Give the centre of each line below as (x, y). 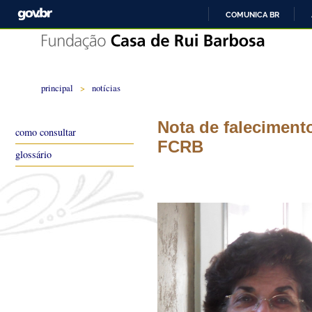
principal (57, 88)
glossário (33, 154)
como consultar (46, 132)
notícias (106, 88)
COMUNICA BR (252, 15)
